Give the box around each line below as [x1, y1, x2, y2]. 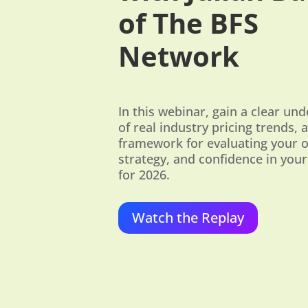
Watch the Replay [132, 208, 244, 227]
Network [118, 37, 239, 76]
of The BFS [118, 4, 258, 43]
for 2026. [118, 166, 170, 184]
